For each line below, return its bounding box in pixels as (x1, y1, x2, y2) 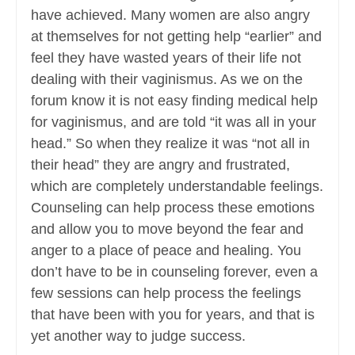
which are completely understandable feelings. (31, 178, 323, 195)
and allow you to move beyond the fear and (31, 221, 303, 238)
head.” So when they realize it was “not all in (31, 136, 310, 152)
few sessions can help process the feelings (31, 285, 301, 302)
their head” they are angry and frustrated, (31, 157, 290, 174)
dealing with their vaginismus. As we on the (31, 71, 303, 88)
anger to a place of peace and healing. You (31, 242, 301, 259)
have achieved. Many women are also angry (31, 7, 310, 24)
